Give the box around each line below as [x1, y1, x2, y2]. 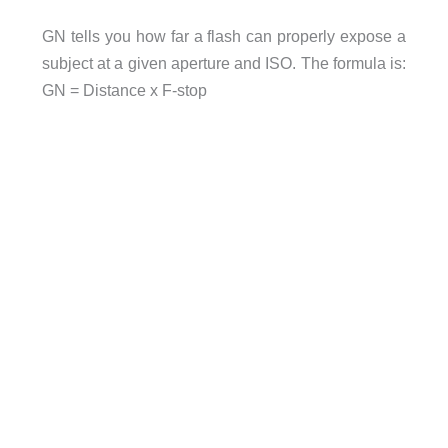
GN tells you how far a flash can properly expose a [41, 27, 407, 46]
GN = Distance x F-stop [41, 81, 207, 100]
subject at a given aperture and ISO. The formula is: [41, 54, 407, 73]
